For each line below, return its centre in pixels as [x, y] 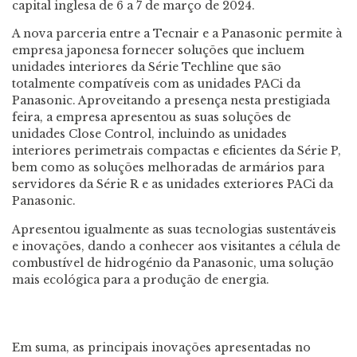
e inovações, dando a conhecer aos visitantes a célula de [176, 246]
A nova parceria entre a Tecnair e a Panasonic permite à [177, 34]
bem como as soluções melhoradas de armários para [168, 168]
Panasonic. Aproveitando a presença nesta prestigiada [171, 101]
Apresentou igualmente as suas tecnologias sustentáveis [174, 229]
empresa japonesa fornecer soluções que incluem [158, 51]
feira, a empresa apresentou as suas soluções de [151, 118]
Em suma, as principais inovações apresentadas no [161, 347]
